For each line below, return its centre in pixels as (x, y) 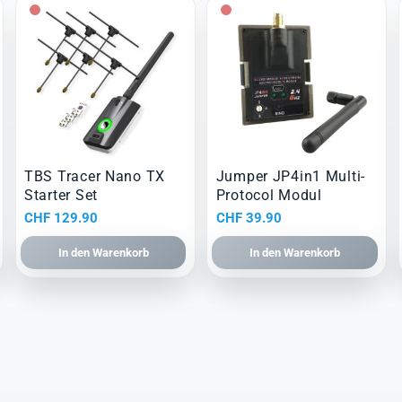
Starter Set (61, 196)
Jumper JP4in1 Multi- (291, 177)
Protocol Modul (269, 196)
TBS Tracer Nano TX (95, 177)
